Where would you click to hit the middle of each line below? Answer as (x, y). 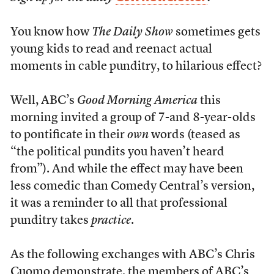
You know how (51, 32)
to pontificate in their (68, 135)
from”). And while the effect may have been (127, 169)
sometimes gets (217, 32)
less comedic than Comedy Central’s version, (132, 187)
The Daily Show (132, 32)
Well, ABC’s (43, 101)
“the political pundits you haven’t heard (117, 152)
